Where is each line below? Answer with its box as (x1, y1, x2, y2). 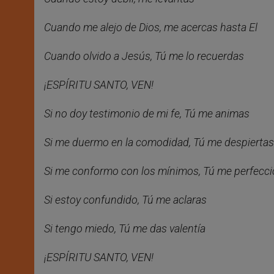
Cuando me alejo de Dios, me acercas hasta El (44, 21, 257, 34)
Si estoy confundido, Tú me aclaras (44, 193, 207, 207)
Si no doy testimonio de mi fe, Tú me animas (44, 107, 250, 120)
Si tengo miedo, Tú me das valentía (44, 222, 206, 235)
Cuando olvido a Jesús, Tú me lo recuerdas (44, 50, 244, 63)
